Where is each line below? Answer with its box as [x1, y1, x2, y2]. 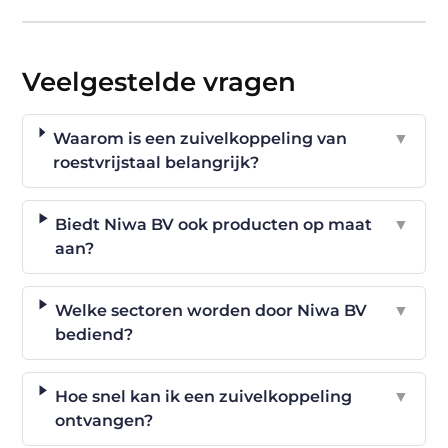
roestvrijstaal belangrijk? [52, 153, 259, 173]
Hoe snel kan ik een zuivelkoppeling [54, 387, 352, 407]
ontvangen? [54, 411, 153, 431]
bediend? [54, 325, 133, 345]
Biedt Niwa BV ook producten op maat [55, 215, 373, 235]
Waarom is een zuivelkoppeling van [52, 129, 347, 149]
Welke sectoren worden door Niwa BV [54, 301, 367, 321]
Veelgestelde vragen [22, 66, 297, 99]
